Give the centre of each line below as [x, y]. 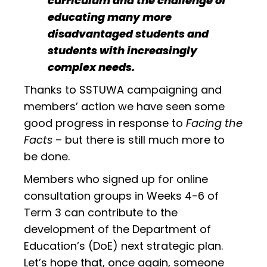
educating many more [110, 17]
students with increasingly [122, 50]
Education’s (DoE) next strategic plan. [123, 246]
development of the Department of [117, 229]
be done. [47, 156]
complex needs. [91, 67]
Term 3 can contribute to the [101, 212]
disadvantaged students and [128, 33]
